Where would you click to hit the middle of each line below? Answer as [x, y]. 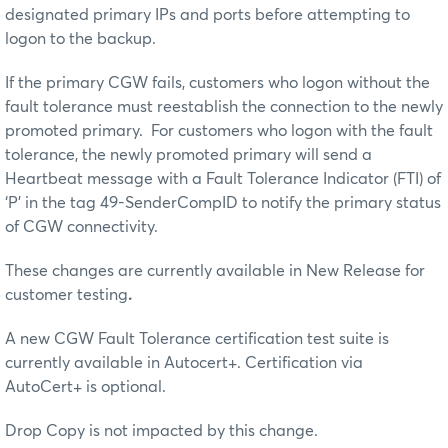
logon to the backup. [80, 38]
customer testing [66, 294]
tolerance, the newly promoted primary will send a [188, 154]
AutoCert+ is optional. [85, 386]
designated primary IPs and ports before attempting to [207, 14]
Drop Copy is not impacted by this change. [161, 430]
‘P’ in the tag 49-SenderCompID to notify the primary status [223, 202]
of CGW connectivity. [81, 226]
